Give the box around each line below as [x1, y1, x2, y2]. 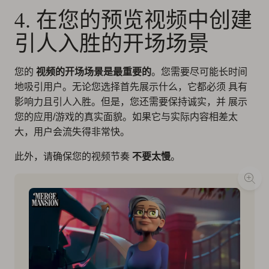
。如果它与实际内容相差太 [122, 112, 238, 122]
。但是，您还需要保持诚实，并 [91, 97, 228, 107]
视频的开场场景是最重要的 [36, 67, 151, 77]
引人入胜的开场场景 [14, 28, 209, 58]
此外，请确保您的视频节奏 [14, 151, 132, 162]
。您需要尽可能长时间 [151, 67, 247, 77]
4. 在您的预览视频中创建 [14, 5, 252, 34]
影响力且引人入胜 [14, 97, 91, 107]
